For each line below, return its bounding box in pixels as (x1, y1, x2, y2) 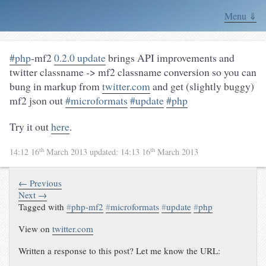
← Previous (18, 176, 62, 189)
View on (18, 222, 53, 235)
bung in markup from (9, 79, 102, 93)
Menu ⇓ (224, 9, 256, 22)
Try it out (9, 119, 51, 134)
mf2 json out (9, 93, 65, 107)
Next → (18, 188, 47, 201)
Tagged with (18, 200, 67, 213)
